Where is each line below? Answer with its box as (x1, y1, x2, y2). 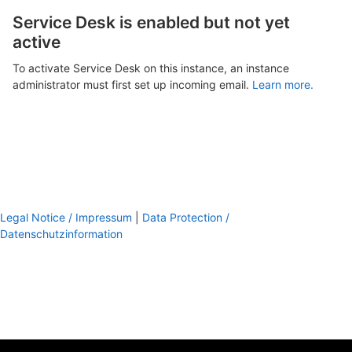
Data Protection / (142, 211, 229, 225)
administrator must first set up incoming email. (13, 78, 252, 92)
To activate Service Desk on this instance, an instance (13, 61, 289, 75)
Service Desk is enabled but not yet (13, 13, 290, 33)
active (13, 32, 60, 53)
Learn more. (252, 78, 313, 92)
